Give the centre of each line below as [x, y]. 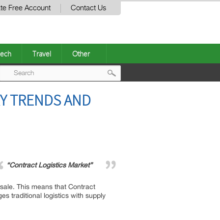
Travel [42, 54]
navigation [141, 113]
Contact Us [88, 8]
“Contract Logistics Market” [49, 165]
